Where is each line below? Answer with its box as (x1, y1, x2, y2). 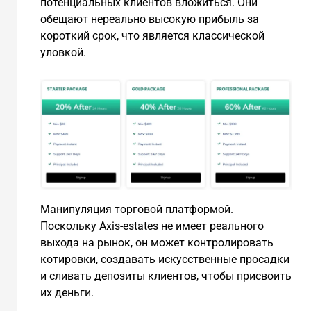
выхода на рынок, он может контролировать (40, 235, 274, 249)
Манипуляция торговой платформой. (40, 202, 233, 216)
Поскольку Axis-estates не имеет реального (40, 219, 264, 233)
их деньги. (40, 285, 94, 299)
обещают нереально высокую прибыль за (40, 12, 259, 26)
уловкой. (40, 46, 86, 60)
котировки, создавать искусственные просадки (40, 252, 289, 266)
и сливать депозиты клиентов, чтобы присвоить (40, 269, 292, 283)
